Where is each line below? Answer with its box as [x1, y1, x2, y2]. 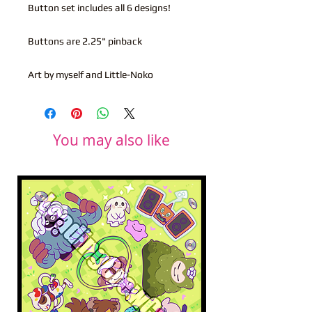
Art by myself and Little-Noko [28, 68, 153, 80]
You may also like [53, 130, 170, 150]
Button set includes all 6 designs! [28, 1, 171, 13]
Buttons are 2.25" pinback [28, 35, 142, 47]
